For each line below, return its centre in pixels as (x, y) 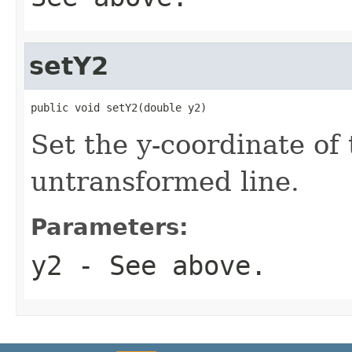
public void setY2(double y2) (119, 107)
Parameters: (110, 227)
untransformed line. (165, 181)
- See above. (164, 265)
